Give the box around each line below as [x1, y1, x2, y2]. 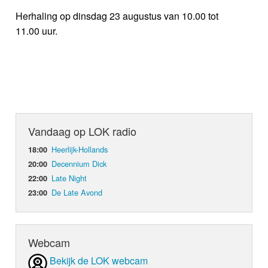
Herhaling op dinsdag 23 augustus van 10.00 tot [16, 9, 219, 23]
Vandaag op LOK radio [28, 123, 137, 139]
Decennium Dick [51, 158, 107, 170]
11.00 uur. [16, 24, 58, 38]
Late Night [51, 172, 87, 184]
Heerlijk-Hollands [51, 144, 108, 156]
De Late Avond [51, 187, 103, 199]
